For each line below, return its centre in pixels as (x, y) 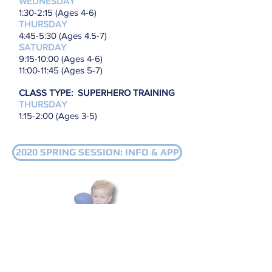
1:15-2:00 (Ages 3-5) (58, 116)
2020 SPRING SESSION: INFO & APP (97, 152)
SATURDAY (42, 47)
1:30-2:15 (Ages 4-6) (58, 12)
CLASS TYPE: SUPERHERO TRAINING (97, 93)
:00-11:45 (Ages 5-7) (64, 70)
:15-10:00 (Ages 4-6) (63, 59)
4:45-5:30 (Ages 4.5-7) (63, 36)
